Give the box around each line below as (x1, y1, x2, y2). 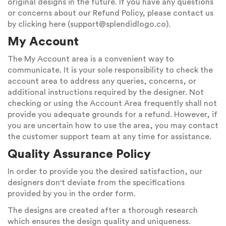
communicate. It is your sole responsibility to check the (8, 66, 213, 74)
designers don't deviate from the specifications (8, 179, 185, 187)
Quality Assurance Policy (8, 148, 151, 160)
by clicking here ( (8, 20, 70, 28)
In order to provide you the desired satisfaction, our (8, 167, 202, 176)
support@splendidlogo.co (70, 20, 166, 28)
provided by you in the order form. (8, 190, 136, 198)
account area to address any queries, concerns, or (8, 77, 196, 85)
